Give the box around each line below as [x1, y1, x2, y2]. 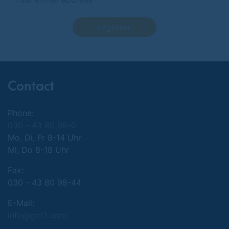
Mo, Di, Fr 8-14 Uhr [8, 132, 81, 143]
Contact [8, 79, 54, 94]
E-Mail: [8, 198, 34, 208]
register [98, 22, 131, 32]
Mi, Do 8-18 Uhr [8, 145, 69, 155]
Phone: [8, 108, 34, 118]
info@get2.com [8, 210, 67, 220]
